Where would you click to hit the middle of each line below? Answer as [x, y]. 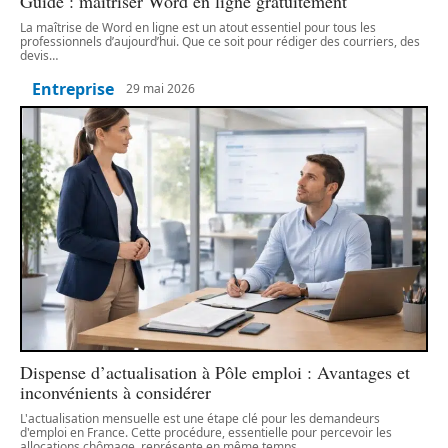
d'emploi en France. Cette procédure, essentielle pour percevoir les [206, 433]
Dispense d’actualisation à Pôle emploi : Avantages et [215, 372]
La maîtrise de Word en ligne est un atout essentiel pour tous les [198, 27]
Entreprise [73, 88]
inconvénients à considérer [115, 392]
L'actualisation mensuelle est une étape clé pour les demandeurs [200, 419]
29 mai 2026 [160, 89]
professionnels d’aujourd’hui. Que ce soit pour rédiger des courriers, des [220, 41]
